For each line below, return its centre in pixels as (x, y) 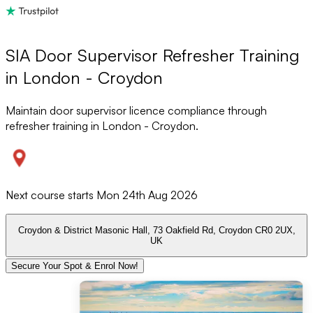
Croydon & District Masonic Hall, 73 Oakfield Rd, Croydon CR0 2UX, (156, 231)
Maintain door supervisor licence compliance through (136, 110)
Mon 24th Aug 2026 (147, 195)
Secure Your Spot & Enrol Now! (75, 266)
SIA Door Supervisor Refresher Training (152, 55)
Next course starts (51, 195)
